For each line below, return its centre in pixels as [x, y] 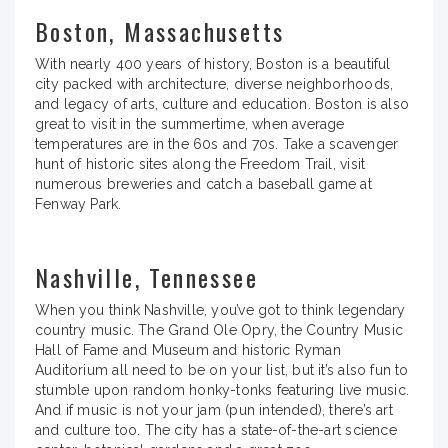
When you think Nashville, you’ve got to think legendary [220, 309]
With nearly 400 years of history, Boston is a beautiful [213, 63]
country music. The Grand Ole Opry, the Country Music [219, 329]
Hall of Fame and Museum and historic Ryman [188, 349]
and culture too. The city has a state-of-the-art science [216, 429]
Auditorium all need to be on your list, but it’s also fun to [222, 369]
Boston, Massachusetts [160, 30]
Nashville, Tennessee [146, 276]
